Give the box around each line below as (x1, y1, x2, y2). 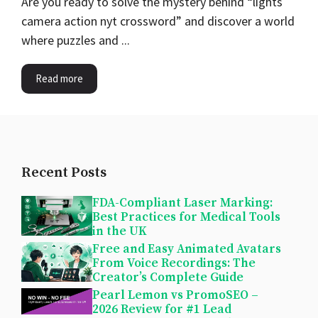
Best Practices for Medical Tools (92, 209, 280, 226)
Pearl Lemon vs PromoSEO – (92, 287, 258, 304)
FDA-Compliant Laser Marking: (92, 195, 273, 212)
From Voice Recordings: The (92, 256, 256, 272)
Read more (35, 72, 83, 86)
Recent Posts (21, 164, 106, 182)
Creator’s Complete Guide (92, 270, 243, 286)
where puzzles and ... (21, 32, 130, 49)
